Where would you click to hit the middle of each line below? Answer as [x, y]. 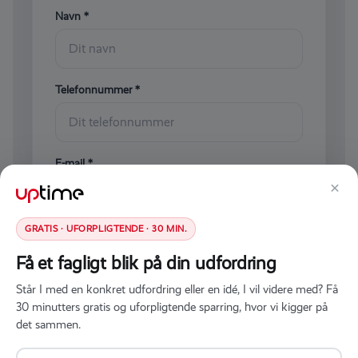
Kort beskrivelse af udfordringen [133, 237]
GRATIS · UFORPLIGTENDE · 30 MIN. [106, 229]
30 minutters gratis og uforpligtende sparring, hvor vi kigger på [172, 307]
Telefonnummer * [97, 89]
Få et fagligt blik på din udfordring [146, 263]
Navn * [72, 16]
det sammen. [48, 324]
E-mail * [74, 163]
